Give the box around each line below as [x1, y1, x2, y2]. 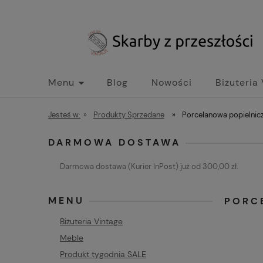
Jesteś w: [48, 110, 80, 120]
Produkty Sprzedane [93, 110, 164, 120]
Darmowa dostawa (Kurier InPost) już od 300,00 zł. [60, 161, 238, 171]
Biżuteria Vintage [60, 215, 123, 227]
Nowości [151, 76, 192, 89]
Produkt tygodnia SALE [60, 248, 146, 259]
